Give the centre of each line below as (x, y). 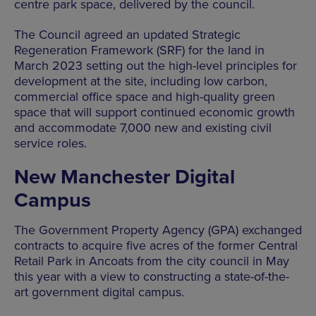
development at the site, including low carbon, (141, 81)
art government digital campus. (99, 292)
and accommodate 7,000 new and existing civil (143, 127)
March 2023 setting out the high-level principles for (156, 65)
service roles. (50, 143)
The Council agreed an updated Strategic (127, 34)
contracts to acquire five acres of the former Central (156, 245)
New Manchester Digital (124, 177)
